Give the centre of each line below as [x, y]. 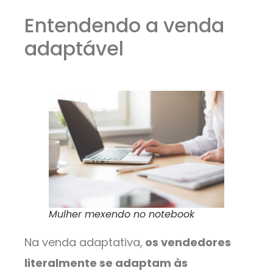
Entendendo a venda [124, 26]
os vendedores [187, 243]
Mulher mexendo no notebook [122, 214]
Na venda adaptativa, [83, 243]
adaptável [74, 49]
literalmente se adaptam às [106, 263]
